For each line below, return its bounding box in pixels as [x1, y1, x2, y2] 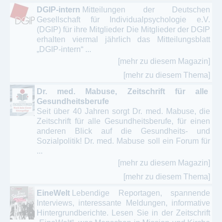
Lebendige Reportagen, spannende [72, 188, 210, 197]
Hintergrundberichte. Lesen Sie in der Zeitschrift [37, 208, 210, 217]
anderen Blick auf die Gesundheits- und [37, 126, 210, 135]
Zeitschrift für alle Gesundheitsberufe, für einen [37, 116, 210, 125]
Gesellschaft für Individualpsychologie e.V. [37, 15, 210, 24]
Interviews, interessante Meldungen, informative [37, 198, 210, 207]
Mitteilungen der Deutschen [82, 5, 210, 14]
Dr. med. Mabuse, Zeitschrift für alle [37, 87, 208, 96]
